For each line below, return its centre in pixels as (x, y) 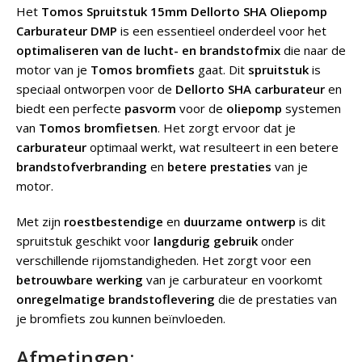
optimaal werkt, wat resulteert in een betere (213, 147)
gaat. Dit (221, 70)
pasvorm (150, 109)
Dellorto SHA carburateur (250, 89)
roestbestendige (114, 222)
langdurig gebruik (206, 241)
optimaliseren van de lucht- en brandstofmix (148, 51)
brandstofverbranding (82, 167)
